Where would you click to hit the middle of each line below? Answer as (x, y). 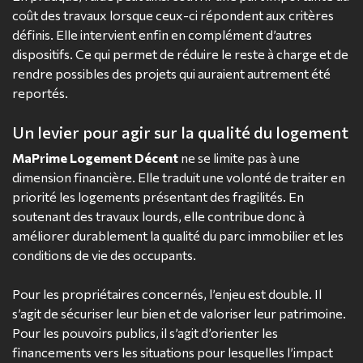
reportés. (40, 93)
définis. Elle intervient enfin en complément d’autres (162, 35)
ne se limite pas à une (239, 158)
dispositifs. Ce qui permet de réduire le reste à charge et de (180, 54)
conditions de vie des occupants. (104, 255)
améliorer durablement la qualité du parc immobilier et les (178, 236)
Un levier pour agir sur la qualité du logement (180, 132)
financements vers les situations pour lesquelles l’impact (173, 352)
